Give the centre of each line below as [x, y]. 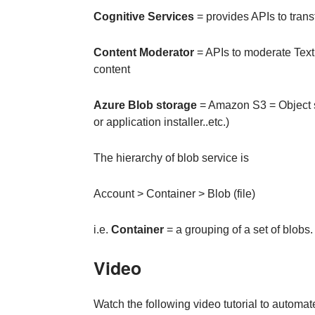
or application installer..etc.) [161, 122]
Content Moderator [143, 53]
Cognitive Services [143, 17]
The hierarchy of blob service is [171, 158]
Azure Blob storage [145, 105]
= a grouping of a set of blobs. [238, 229]
